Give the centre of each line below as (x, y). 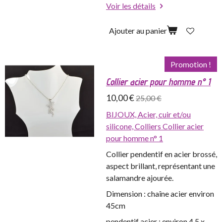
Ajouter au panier (138, 30)
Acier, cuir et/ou (164, 114)
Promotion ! (191, 64)
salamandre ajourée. (140, 178)
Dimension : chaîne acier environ (160, 194)
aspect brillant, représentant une (161, 166)
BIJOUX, (122, 114)
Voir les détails (131, 6)
